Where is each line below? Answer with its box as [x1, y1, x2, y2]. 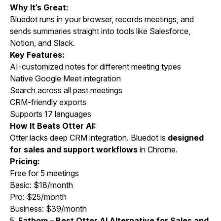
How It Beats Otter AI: [10, 121, 96, 131]
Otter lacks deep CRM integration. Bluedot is [10, 133, 168, 143]
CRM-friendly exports [10, 97, 86, 108]
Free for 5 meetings [10, 168, 79, 179]
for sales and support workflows [10, 145, 138, 155]
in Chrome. [138, 145, 178, 155]
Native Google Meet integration [10, 74, 121, 84]
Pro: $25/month [10, 192, 67, 202]
